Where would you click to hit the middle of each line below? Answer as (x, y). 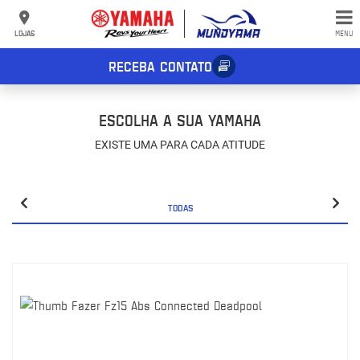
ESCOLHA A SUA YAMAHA (180, 120)
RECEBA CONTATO (161, 66)
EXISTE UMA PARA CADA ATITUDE (180, 145)
